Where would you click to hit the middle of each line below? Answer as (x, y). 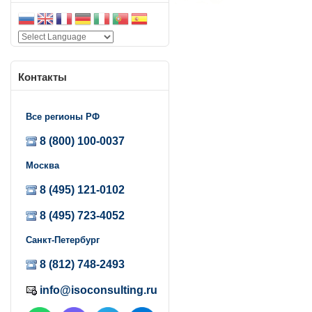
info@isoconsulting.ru (99, 290)
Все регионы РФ (63, 117)
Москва (42, 165)
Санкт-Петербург (63, 240)
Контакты (42, 77)
